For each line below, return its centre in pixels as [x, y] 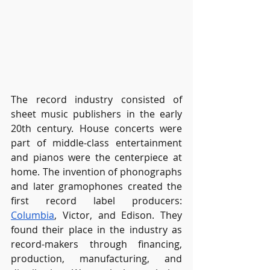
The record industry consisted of [96, 99]
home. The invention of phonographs [96, 171]
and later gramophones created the [96, 186]
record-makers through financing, [96, 244]
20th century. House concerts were [96, 128]
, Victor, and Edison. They [118, 215]
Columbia [33, 215]
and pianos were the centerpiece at [96, 157]
